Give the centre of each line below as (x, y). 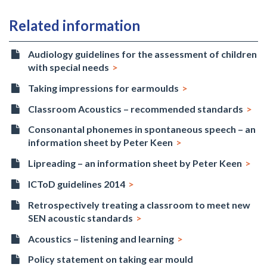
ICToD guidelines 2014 (77, 184)
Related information (74, 25)
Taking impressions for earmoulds (104, 88)
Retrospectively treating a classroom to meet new (139, 204)
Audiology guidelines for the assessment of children (143, 54)
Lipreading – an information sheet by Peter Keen (135, 163)
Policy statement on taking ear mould (111, 259)
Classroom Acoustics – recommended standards (136, 108)
